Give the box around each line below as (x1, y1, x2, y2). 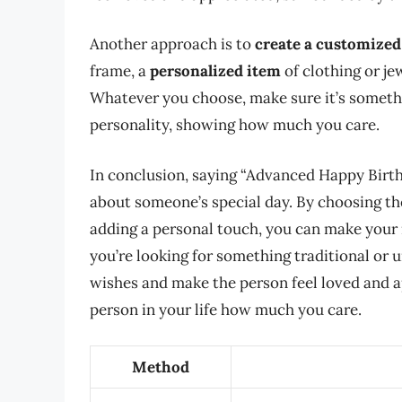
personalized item (150, 61, 281, 82)
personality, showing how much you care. (90, 115, 380, 135)
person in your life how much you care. (90, 299, 362, 319)
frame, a (90, 61, 150, 82)
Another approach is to (90, 34, 255, 55)
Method (132, 357, 189, 378)
